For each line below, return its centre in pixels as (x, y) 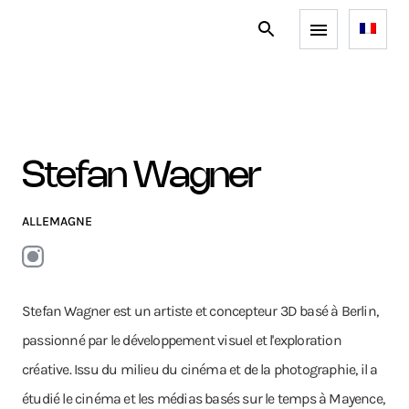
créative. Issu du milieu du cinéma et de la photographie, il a (200, 369)
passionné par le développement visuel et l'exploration (182, 340)
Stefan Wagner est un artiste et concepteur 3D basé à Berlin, (200, 311)
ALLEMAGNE (57, 221)
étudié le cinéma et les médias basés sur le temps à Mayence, (204, 399)
